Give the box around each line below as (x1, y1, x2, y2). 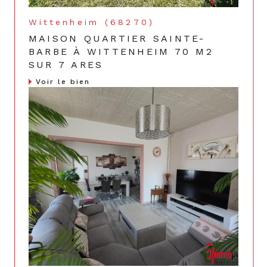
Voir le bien (36, 77, 90, 86)
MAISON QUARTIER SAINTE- (29, 33, 206, 45)
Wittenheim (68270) (29, 17, 155, 27)
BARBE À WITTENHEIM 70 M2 (29, 46, 213, 58)
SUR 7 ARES (29, 59, 104, 71)
